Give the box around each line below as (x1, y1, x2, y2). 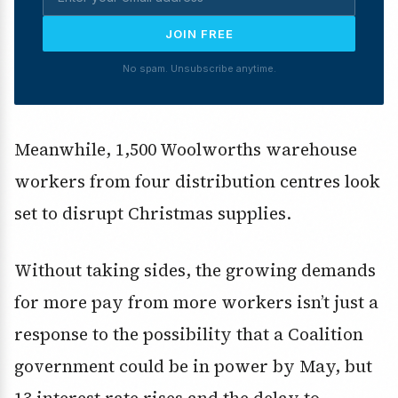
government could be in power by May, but (14, 354, 372, 378)
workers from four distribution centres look (14, 170, 380, 194)
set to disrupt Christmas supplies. (14, 202, 291, 226)
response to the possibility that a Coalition (14, 322, 363, 346)
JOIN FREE (164, 27, 234, 42)
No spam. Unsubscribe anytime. (122, 62, 276, 76)
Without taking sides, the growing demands (14, 259, 376, 283)
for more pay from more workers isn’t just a (14, 291, 378, 314)
